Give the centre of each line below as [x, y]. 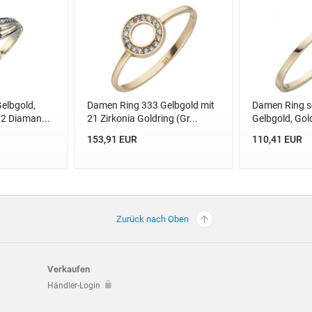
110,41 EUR [277, 139]
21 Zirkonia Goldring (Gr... [142, 119]
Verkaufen [69, 269]
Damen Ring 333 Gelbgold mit [150, 106]
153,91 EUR [112, 139]
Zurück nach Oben [153, 219]
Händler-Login [74, 286]
